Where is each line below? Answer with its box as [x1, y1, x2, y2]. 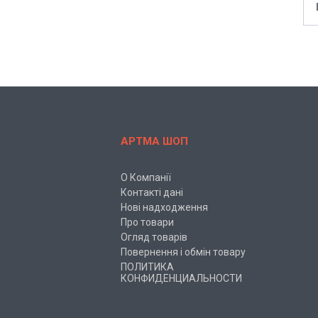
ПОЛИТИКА [121, 261, 175, 273]
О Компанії [121, 172, 172, 184]
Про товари [121, 216, 175, 229]
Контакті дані [121, 187, 184, 199]
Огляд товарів [121, 231, 188, 243]
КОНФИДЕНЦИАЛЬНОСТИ [121, 273, 243, 285]
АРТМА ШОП [121, 135, 189, 148]
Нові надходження [121, 202, 209, 214]
